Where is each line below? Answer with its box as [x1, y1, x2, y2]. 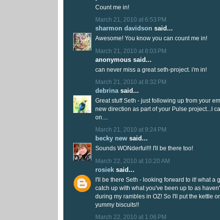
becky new [95, 135, 127, 142]
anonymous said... [95, 55, 152, 63]
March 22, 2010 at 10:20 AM [95, 158, 170, 164]
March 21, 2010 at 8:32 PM [95, 79, 166, 85]
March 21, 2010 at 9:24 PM [95, 127, 166, 133]
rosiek [95, 165, 114, 173]
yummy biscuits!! [95, 201, 139, 208]
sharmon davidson [95, 25, 152, 32]
